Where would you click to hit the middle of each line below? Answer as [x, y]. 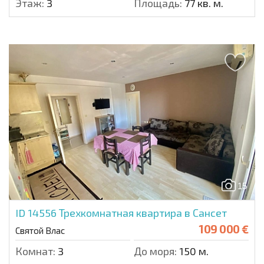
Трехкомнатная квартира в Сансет [143, 213]
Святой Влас [40, 230]
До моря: [155, 251]
